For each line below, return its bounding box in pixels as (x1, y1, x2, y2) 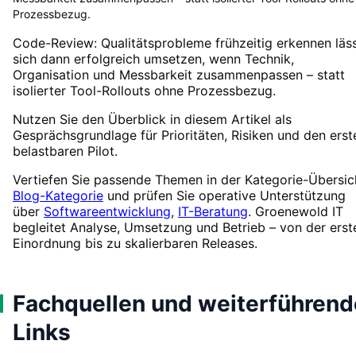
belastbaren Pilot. (13, 142, 118, 159)
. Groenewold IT (248, 203, 343, 219)
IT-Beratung (178, 203, 248, 219)
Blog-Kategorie (13, 187, 103, 203)
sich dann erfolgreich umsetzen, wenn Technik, (13, 50, 294, 67)
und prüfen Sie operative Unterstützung (103, 187, 346, 203)
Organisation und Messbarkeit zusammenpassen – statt (13, 66, 345, 83)
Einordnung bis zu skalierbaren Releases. (13, 234, 257, 251)
